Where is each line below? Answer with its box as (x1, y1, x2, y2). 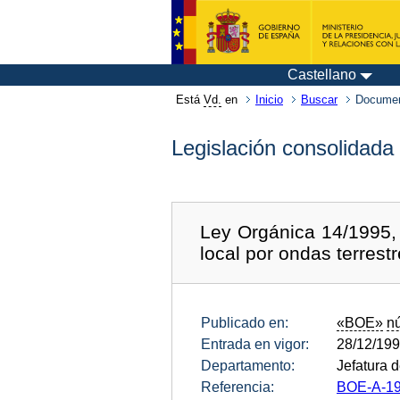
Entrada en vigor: (201, 336, 309, 352)
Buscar (301, 93, 337, 106)
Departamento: (201, 357, 295, 373)
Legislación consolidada (171, 136, 394, 160)
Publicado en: (201, 314, 288, 330)
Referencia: (201, 379, 274, 395)
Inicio (255, 93, 283, 106)
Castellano (287, 67, 356, 82)
